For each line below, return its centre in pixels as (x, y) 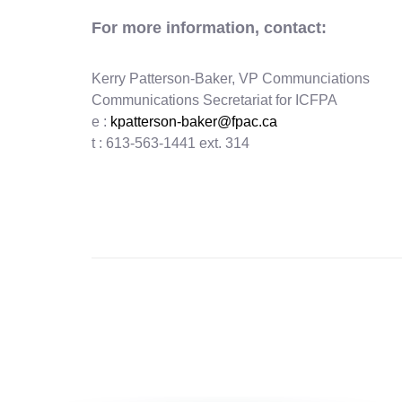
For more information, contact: (209, 28)
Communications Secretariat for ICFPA (214, 100)
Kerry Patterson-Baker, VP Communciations (231, 79)
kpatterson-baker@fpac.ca (194, 122)
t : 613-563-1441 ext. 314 (170, 143)
